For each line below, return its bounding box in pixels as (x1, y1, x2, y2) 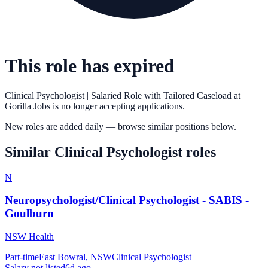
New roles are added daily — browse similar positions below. (5, 121, 236, 132)
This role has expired (5, 55, 175, 77)
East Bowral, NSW (39, 252, 112, 263)
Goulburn (5, 207, 54, 220)
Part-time (5, 252, 39, 263)
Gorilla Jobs (5, 100, 50, 111)
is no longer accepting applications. (50, 100, 185, 111)
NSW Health (5, 232, 54, 242)
